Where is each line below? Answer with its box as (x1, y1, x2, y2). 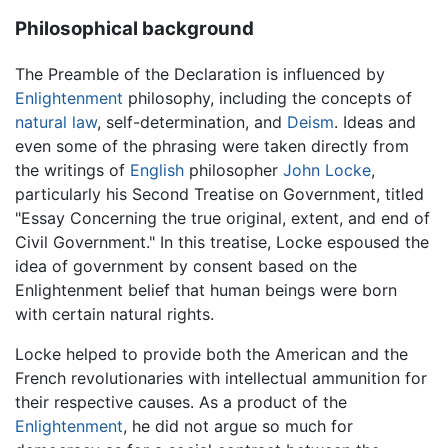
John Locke (283, 159, 371, 180)
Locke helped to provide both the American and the (15, 343, 408, 364)
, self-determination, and (97, 111, 287, 132)
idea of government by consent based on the (15, 255, 357, 276)
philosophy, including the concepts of (123, 87, 412, 108)
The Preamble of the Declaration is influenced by (15, 63, 385, 84)
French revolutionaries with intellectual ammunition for (15, 367, 427, 388)
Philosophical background (15, 17, 254, 41)
